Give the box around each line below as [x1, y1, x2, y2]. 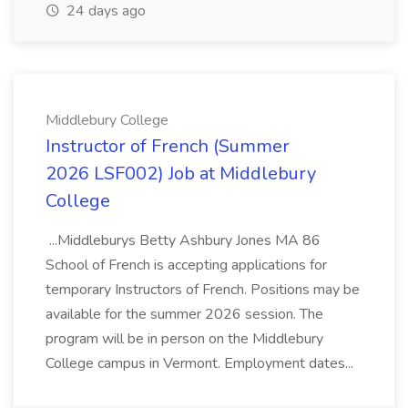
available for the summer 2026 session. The [46, 304, 323, 324]
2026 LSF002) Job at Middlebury [46, 161, 316, 186]
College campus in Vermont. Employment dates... [46, 353, 357, 373]
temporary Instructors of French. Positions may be [46, 280, 360, 300]
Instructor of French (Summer [46, 134, 290, 158]
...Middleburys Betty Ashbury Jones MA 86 [46, 230, 321, 250]
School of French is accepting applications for [46, 255, 327, 275]
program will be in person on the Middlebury [46, 329, 323, 349]
